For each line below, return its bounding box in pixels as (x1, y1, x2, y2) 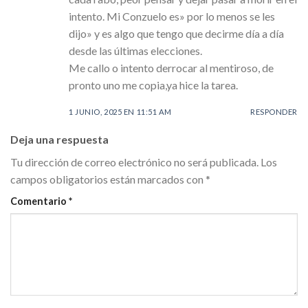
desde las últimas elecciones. (69, 43, 202, 57)
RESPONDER (250, 107, 298, 117)
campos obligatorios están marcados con (10, 173, 206, 186)
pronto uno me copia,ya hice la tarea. (69, 78, 238, 91)
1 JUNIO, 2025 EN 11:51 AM (69, 107, 172, 117)
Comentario (10, 195, 69, 208)
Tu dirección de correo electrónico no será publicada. (10, 155, 258, 169)
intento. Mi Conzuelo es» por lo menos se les (69, 9, 275, 23)
